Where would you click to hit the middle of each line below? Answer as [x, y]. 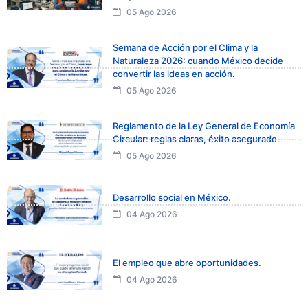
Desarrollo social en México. [172, 198]
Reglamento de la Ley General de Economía [204, 125]
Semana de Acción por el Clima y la [185, 47]
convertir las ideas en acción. [174, 73]
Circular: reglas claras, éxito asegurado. [196, 139]
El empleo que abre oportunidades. [187, 262]
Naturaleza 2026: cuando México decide [198, 60]
